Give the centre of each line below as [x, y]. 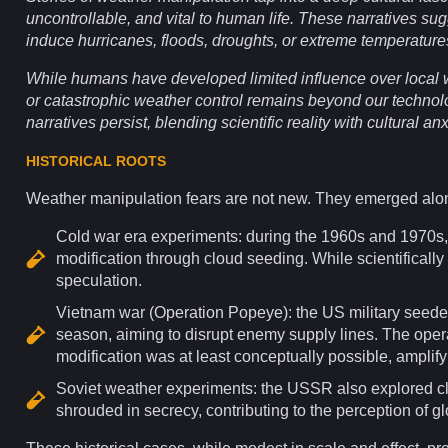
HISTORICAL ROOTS [96, 160]
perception [373, 410]
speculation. [99, 280]
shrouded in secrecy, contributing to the [196, 410]
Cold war [88, 236]
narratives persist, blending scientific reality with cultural [224, 122]
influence [333, 78]
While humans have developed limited [163, 78]
